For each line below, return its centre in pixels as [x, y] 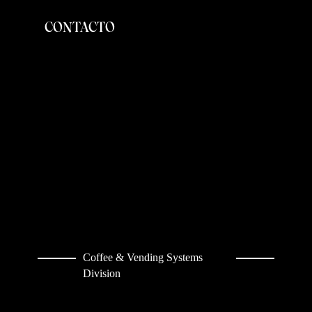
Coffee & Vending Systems [143, 258]
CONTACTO [80, 28]
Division [102, 274]
